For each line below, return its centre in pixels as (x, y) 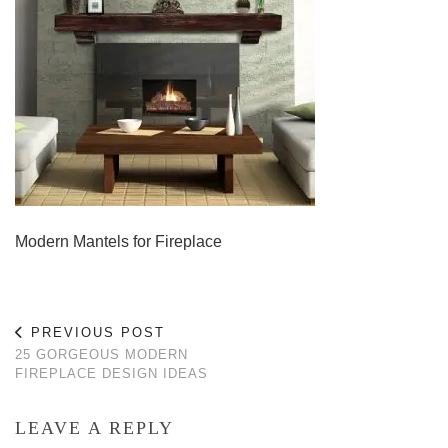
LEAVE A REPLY (94, 428)
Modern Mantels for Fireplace (118, 241)
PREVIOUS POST (95, 332)
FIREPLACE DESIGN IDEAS (111, 373)
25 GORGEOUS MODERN (101, 354)
